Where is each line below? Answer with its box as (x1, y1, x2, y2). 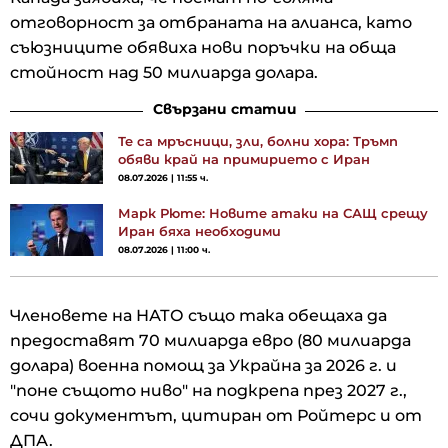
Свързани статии (153, 99, 297, 118)
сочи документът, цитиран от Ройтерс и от (10, 405, 422, 425)
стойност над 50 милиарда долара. (10, 62, 322, 82)
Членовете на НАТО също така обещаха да (10, 305, 387, 325)
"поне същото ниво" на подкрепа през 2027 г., (10, 380, 407, 400)
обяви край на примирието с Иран (118, 150, 370, 167)
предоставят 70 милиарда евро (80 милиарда (10, 330, 411, 350)
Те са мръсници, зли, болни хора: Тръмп (118, 132, 398, 149)
